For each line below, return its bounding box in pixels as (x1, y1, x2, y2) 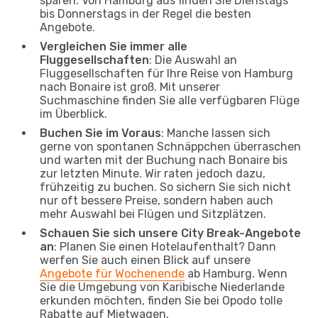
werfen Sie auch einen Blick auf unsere (40, 253, 251, 267)
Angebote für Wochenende (40, 266, 185, 280)
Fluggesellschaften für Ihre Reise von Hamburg (40, 66, 293, 80)
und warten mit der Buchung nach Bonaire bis (40, 153, 287, 167)
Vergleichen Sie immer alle (40, 39, 187, 53)
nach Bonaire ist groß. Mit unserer (40, 79, 220, 94)
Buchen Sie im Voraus (40, 126, 161, 140)
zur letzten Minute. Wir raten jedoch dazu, (40, 166, 265, 180)
